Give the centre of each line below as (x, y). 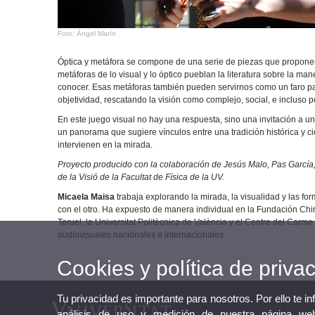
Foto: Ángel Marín (87, 33)
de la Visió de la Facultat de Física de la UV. (142, 177)
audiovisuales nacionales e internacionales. (142, 234)
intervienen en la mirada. (105, 144)
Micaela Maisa (86, 197)
